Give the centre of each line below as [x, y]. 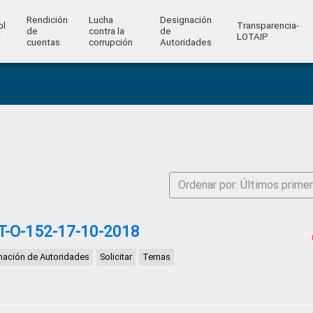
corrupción [110, 42]
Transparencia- [268, 26]
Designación [185, 20]
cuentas [43, 42]
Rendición [47, 20]
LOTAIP [252, 37]
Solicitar [116, 257]
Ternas [156, 257]
